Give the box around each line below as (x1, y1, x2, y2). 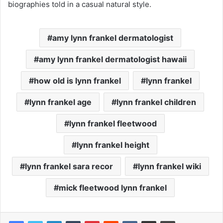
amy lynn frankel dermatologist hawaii (39, 54, 187, 64)
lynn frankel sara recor (24, 161, 113, 171)
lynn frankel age (29, 97, 92, 107)
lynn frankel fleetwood (69, 118, 157, 128)
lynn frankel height (76, 139, 149, 150)
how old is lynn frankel (34, 75, 121, 86)
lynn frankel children (116, 97, 196, 107)
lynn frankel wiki (137, 161, 201, 171)
